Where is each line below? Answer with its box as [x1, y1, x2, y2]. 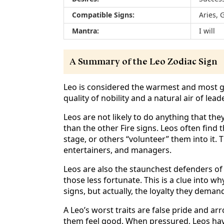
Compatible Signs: [72, 11, 134, 19]
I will [199, 27, 215, 35]
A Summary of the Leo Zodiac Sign [69, 56, 217, 67]
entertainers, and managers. [63, 145, 171, 155]
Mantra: [72, 27, 99, 35]
